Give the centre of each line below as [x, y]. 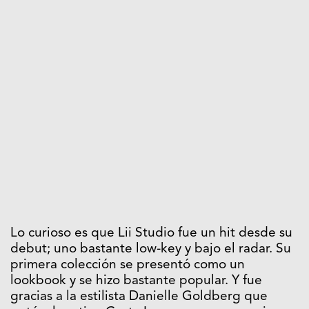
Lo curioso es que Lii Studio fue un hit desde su [151, 233]
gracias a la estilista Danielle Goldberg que [139, 297]
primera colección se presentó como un [128, 265]
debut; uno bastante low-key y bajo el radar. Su [151, 249]
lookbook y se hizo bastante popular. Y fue [136, 281]
